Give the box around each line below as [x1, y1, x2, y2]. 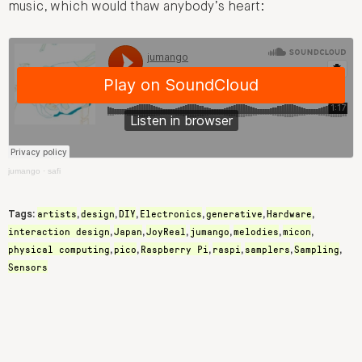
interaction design [8, 224, 110, 238]
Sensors [8, 259, 48, 273]
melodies [234, 224, 279, 238]
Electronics [140, 206, 202, 220]
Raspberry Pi [141, 242, 208, 255]
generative [206, 206, 263, 220]
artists [37, 206, 77, 220]
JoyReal [146, 224, 186, 238]
